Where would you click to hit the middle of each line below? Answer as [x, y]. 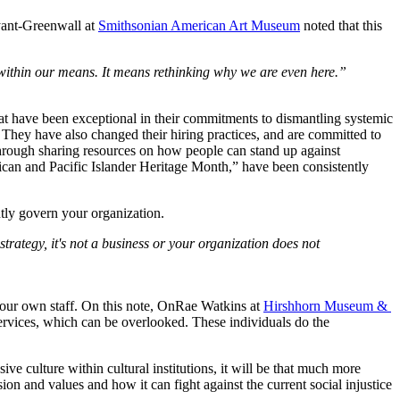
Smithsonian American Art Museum [199, 26]
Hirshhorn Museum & [325, 306]
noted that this [341, 26]
